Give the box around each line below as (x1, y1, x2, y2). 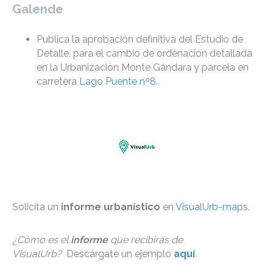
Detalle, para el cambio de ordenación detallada (37, 48, 252, 60)
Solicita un (12, 201, 61, 213)
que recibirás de (110, 234, 183, 246)
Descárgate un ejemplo (62, 248, 171, 260)
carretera (37, 76, 79, 88)
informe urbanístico (61, 201, 163, 213)
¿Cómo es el (12, 234, 71, 246)
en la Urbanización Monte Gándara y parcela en (37, 62, 249, 74)
